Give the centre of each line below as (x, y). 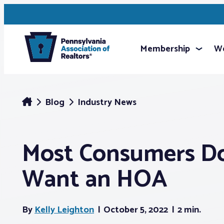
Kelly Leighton (64, 210)
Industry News (107, 102)
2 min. (189, 210)
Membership (165, 49)
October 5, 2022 (137, 210)
